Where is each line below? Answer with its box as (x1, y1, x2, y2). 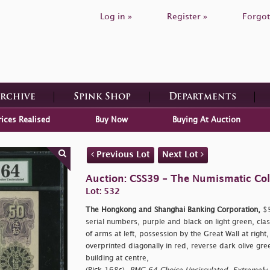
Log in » (100, 13, 132, 20)
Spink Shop (73, 92, 131, 102)
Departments (168, 92, 236, 102)
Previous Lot (93, 150, 150, 159)
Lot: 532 (85, 187, 120, 195)
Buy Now (95, 116, 128, 124)
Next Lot (162, 150, 201, 159)
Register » (167, 13, 207, 20)
